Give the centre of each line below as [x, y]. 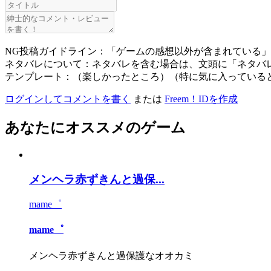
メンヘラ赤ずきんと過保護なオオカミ [111, 255]
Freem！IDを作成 [201, 99]
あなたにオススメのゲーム [95, 127]
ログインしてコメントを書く [68, 99]
